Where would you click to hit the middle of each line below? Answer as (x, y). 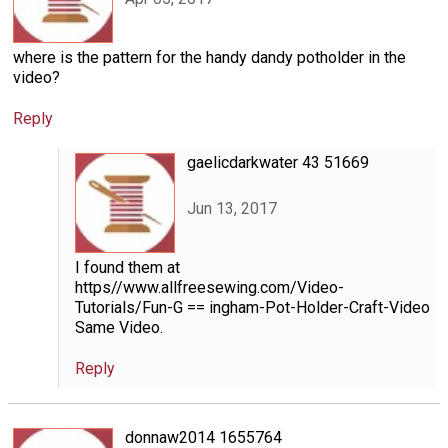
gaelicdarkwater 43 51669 (277, 162)
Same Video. (118, 327)
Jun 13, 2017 (231, 209)
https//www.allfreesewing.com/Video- (209, 287)
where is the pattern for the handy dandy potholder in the (209, 57)
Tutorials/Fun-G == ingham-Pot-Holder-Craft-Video (252, 307)
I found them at (127, 267)
